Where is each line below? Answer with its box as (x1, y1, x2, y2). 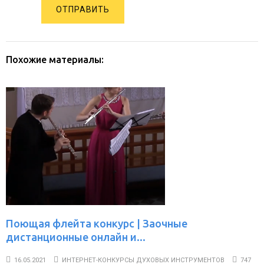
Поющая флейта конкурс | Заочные (6, 217, 187, 229)
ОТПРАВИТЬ (56, 5, 110, 14)
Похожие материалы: (6, 54, 104, 65)
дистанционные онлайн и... (6, 231, 146, 243)
